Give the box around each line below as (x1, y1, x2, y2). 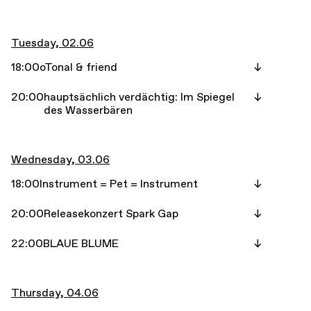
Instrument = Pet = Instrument (40, 177, 198, 191)
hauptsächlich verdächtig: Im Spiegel (44, 90, 235, 104)
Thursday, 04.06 (11, 286, 99, 300)
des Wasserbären (44, 103, 133, 117)
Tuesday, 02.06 (11, 36, 94, 50)
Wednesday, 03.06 (11, 153, 110, 167)
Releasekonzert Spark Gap (44, 207, 178, 221)
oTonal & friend (40, 60, 117, 74)
